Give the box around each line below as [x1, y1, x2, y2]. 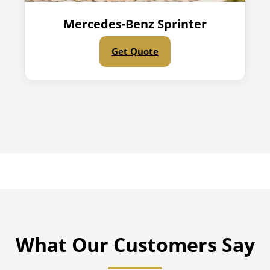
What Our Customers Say [15, 231, 255, 257]
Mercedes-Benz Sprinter [63, 16, 207, 32]
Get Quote [111, 45, 159, 57]
